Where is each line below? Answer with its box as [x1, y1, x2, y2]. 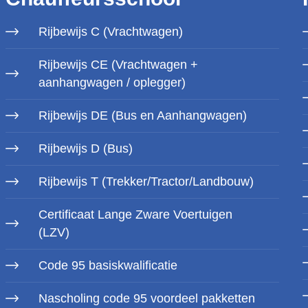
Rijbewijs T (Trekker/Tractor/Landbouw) [38, 175, 254, 188]
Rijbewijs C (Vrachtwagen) [38, 25, 183, 38]
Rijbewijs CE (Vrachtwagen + [38, 58, 198, 71]
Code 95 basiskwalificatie [38, 258, 177, 272]
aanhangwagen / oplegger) [38, 76, 186, 89]
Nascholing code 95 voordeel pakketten [38, 291, 255, 305]
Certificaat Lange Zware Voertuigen [38, 208, 232, 221]
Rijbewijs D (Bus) [38, 142, 133, 155]
